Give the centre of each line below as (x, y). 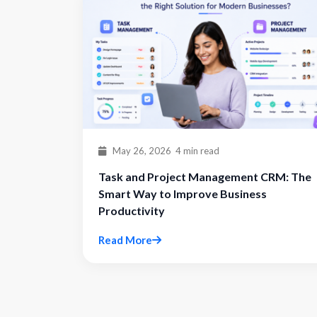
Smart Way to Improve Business (183, 194)
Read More (125, 240)
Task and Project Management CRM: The (205, 177)
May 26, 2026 (141, 151)
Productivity (132, 211)
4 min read (197, 151)
